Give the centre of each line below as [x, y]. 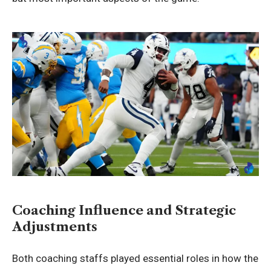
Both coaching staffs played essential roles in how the [135, 259]
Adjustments [55, 226]
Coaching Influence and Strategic [124, 210]
